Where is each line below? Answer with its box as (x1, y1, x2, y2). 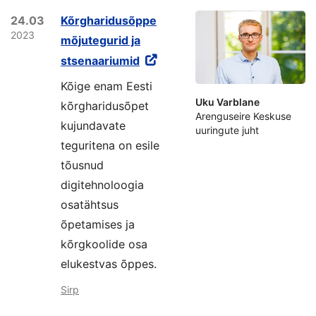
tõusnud (61, 158, 104, 172)
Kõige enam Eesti (61, 79, 152, 93)
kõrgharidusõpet (61, 99, 149, 113)
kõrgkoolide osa (61, 237, 147, 251)
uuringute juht (195, 124, 259, 136)
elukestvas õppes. (61, 257, 157, 271)
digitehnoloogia (61, 178, 144, 192)
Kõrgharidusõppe (61, 13, 157, 28)
